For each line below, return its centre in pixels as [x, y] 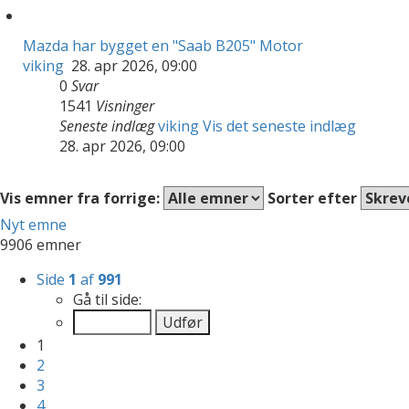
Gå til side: [107, 299]
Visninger [125, 105]
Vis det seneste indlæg [279, 126]
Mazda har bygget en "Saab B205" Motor [163, 45]
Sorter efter [314, 198]
